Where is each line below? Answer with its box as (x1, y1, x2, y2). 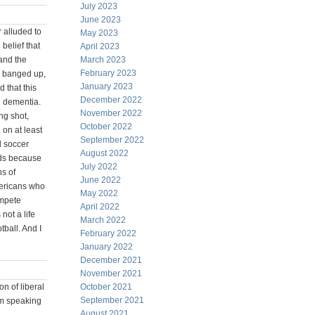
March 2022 (80, 215, 126, 225)
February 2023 (80, 68, 136, 78)
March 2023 (80, 55, 126, 65)
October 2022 (80, 122, 132, 131)
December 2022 (80, 95, 142, 105)
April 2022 (80, 202, 120, 212)
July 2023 (80, 1, 117, 11)
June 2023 (80, 15, 121, 25)
